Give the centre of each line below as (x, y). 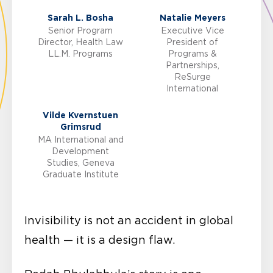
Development (81, 151)
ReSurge (192, 76)
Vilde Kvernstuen (81, 115)
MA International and (80, 139)
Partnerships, (192, 65)
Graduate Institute (80, 174)
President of (193, 42)
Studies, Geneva (80, 162)
